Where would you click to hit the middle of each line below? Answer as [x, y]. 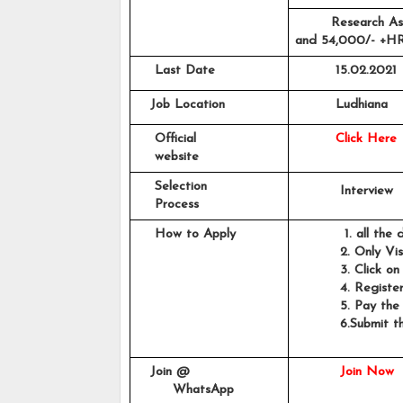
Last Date [175, 71]
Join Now [367, 372]
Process [167, 205]
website [167, 157]
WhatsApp [185, 390]
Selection [174, 187]
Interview [344, 192]
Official [168, 139]
